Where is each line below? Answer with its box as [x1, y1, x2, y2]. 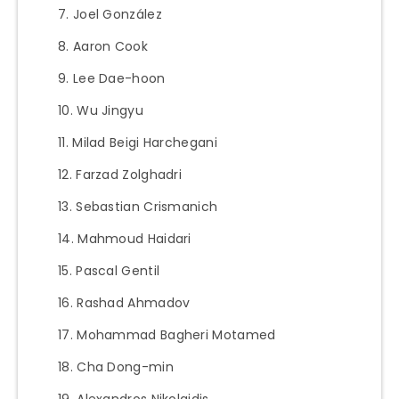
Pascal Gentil [76, 261, 160, 280]
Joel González [72, 4, 162, 23]
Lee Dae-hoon [72, 69, 166, 87]
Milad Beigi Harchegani [72, 133, 217, 151]
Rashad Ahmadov [77, 293, 191, 312]
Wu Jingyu [77, 101, 143, 119]
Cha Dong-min [77, 357, 174, 376]
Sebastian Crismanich [76, 197, 218, 216]
